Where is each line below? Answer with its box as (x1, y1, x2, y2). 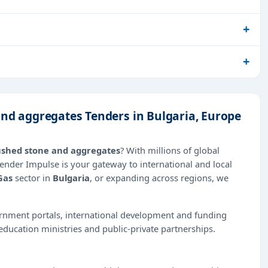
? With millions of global (120, 144, 220, 156)
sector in (13, 171, 53, 184)
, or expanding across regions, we (90, 171, 229, 184)
